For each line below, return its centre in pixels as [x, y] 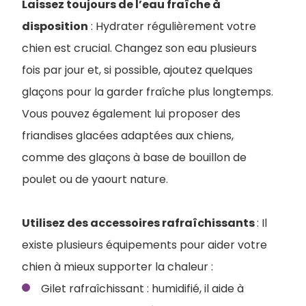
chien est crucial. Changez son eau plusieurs [139, 48]
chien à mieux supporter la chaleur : [117, 267]
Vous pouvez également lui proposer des [131, 114]
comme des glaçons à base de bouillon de [134, 158]
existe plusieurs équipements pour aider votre [144, 245]
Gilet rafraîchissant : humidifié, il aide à [142, 289]
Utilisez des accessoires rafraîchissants [139, 223]
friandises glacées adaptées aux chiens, [128, 136]
